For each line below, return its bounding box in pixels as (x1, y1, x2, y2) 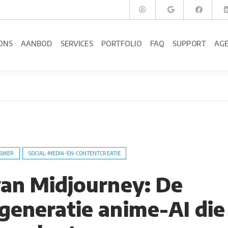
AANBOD (21, 39, 53, 48)
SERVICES (61, 39, 93, 48)
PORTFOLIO (101, 39, 142, 48)
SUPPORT (173, 39, 206, 48)
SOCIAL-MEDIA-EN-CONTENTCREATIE (27, 150, 121, 156)
